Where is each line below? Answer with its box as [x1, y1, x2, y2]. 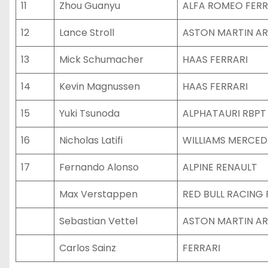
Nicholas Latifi [59, 133, 123, 147]
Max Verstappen [59, 187, 138, 201]
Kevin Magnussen [59, 80, 140, 93]
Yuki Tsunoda [59, 106, 120, 120]
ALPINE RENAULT [182, 160, 257, 174]
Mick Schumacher [59, 53, 144, 66]
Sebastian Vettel [59, 214, 138, 228]
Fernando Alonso [59, 160, 139, 174]
